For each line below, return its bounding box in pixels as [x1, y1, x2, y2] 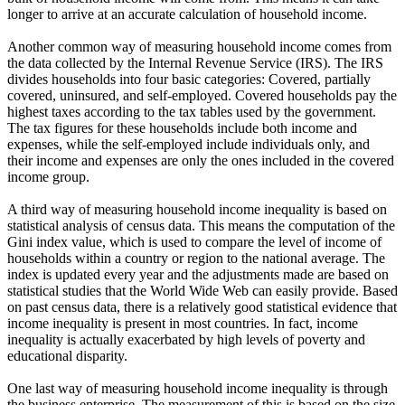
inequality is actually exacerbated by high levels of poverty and [7, 332, 365, 348]
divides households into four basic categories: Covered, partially [7, 71, 371, 88]
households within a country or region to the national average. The [7, 250, 385, 267]
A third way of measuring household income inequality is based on [7, 202, 387, 218]
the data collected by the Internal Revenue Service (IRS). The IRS [7, 55, 383, 71]
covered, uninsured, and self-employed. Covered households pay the [7, 88, 397, 104]
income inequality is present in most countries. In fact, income [7, 316, 358, 332]
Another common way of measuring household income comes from [7, 39, 391, 55]
